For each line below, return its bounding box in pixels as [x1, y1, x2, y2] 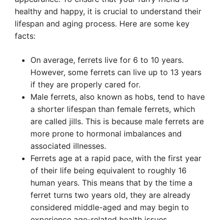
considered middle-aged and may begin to [30, 202, 189, 212]
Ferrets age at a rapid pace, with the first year [30, 153, 201, 163]
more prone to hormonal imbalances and [30, 129, 182, 138]
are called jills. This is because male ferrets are [30, 116, 204, 126]
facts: [15, 31, 35, 41]
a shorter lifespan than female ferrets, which [30, 104, 195, 114]
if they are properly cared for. [30, 80, 140, 89]
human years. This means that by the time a [30, 178, 192, 188]
